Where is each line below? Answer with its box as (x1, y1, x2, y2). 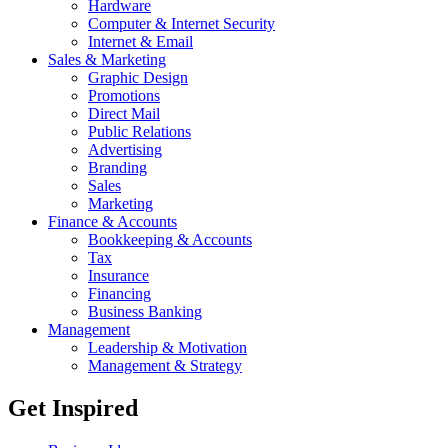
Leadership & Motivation (88, 339, 247, 357)
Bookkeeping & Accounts (88, 231, 252, 249)
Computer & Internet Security (88, 15, 275, 33)
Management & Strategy (88, 357, 242, 375)
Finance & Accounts (48, 213, 177, 231)
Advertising (88, 141, 162, 159)
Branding (88, 159, 147, 177)
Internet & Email (88, 33, 193, 51)
